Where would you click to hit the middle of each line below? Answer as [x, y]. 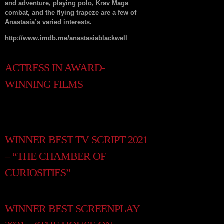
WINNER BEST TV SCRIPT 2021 [76, 140]
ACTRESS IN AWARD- [55, 68]
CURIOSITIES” [38, 173]
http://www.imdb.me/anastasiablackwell [66, 38]
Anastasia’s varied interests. [48, 22]
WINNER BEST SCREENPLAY [72, 209]
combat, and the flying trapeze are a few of [71, 13]
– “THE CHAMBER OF [55, 156]
